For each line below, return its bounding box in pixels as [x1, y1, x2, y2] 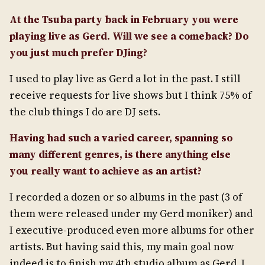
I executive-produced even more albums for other [9, 222, 254, 237]
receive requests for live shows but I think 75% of [9, 88, 252, 102]
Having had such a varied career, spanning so [9, 130, 232, 145]
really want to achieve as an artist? [31, 163, 202, 178]
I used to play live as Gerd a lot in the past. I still [9, 71, 241, 86]
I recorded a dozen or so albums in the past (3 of [9, 189, 243, 204]
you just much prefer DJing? [9, 45, 147, 60]
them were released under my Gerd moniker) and [9, 206, 253, 221]
